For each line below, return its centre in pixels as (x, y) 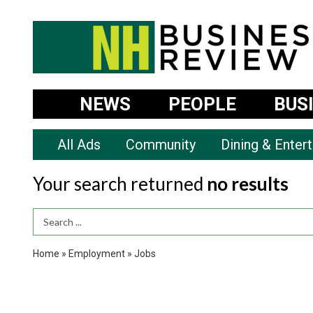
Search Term (63, 221)
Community (160, 145)
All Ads (79, 145)
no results (248, 184)
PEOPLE (202, 104)
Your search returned (120, 184)
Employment (97, 253)
